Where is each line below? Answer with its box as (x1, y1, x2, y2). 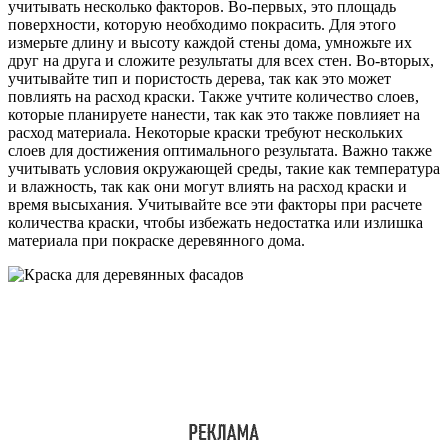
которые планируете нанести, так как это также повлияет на (8, 106, 420, 124)
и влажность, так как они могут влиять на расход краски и (8, 178, 407, 196)
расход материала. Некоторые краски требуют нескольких (8, 124, 403, 142)
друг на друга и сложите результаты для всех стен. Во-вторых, (8, 52, 434, 70)
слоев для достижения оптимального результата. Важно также (8, 142, 432, 160)
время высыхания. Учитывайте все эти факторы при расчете (8, 196, 422, 214)
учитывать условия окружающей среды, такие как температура (8, 160, 440, 178)
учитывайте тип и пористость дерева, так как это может (8, 70, 391, 88)
